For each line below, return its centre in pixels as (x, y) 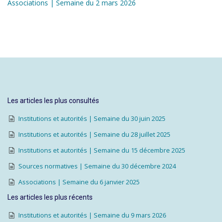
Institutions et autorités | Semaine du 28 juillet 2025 (94, 135)
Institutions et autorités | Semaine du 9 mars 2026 (92, 215)
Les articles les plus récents (50, 197)
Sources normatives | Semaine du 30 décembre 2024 (97, 166)
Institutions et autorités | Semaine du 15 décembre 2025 (102, 150)
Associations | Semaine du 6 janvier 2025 (79, 182)
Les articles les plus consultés (53, 101)
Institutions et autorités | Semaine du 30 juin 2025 (92, 119)
